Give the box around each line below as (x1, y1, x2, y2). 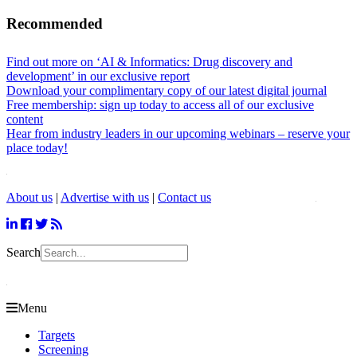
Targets (38, 328, 75, 343)
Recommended (6, 14, 103, 32)
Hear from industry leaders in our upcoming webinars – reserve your (6, 127, 350, 141)
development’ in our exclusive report (6, 69, 190, 84)
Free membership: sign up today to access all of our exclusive (6, 98, 314, 112)
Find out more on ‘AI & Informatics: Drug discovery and (6, 55, 292, 69)
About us (6, 190, 53, 205)
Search (6, 245, 41, 260)
